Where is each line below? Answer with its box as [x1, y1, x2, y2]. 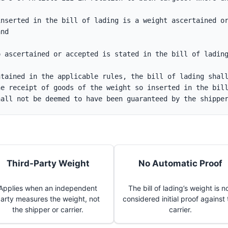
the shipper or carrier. [12, 205, 83, 214]
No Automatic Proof [138, 158, 222, 168]
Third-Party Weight [6, 158, 90, 168]
